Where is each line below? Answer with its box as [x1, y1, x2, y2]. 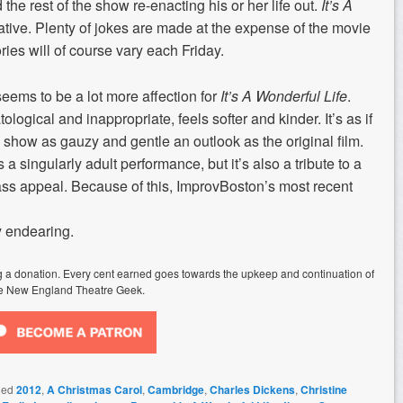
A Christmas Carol [47, 381, 142, 398]
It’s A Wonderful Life [220, 85, 347, 106]
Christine [300, 381, 347, 398]
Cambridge [148, 381, 204, 398]
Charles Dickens [210, 381, 295, 398]
